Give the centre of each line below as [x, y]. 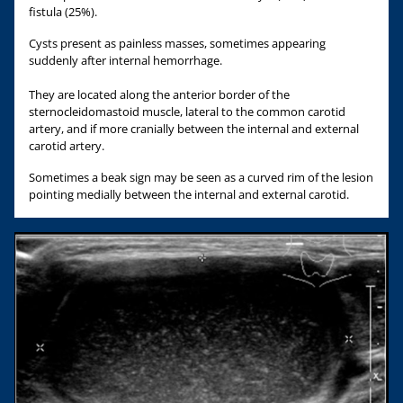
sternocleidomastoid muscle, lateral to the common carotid [187, 112]
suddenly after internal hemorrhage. [125, 61]
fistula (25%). [63, 12]
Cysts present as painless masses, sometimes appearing [177, 44]
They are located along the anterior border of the [159, 95]
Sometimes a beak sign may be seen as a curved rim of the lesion [201, 178]
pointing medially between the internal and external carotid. [189, 195]
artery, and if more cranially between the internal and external [194, 129]
